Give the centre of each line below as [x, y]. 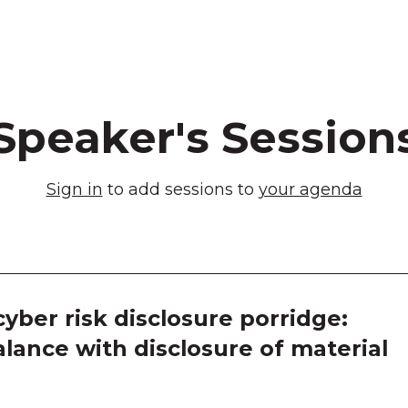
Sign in [74, 189]
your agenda [310, 189]
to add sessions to [180, 189]
